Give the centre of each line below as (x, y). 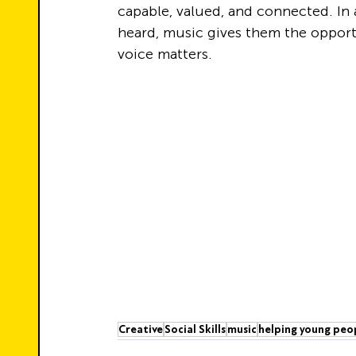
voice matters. (165, 54)
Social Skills (195, 329)
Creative (141, 329)
